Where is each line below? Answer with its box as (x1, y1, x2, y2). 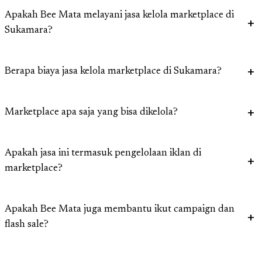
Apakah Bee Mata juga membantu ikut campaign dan (5, 205, 235, 215)
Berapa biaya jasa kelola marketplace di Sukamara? (5, 67, 222, 77)
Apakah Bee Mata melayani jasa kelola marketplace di (5, 11, 234, 21)
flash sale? (5, 220, 49, 230)
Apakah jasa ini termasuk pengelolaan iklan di (5, 149, 201, 159)
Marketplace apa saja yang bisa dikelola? (5, 108, 178, 118)
